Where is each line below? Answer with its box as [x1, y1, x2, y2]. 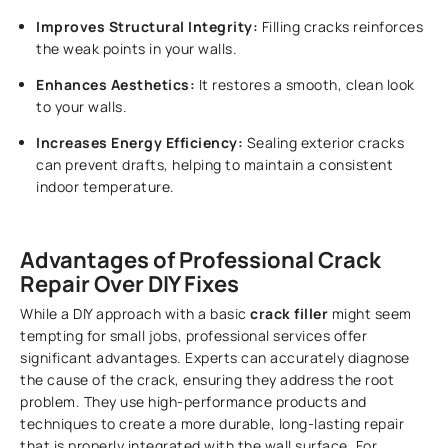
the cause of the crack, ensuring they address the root [20, 370, 395, 390]
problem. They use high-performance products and [20, 392, 367, 412]
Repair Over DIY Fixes [20, 269, 240, 300]
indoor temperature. [36, 177, 175, 197]
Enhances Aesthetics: [36, 75, 196, 95]
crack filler [250, 304, 329, 324]
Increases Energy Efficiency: [36, 133, 244, 153]
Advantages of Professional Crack [20, 245, 382, 276]
